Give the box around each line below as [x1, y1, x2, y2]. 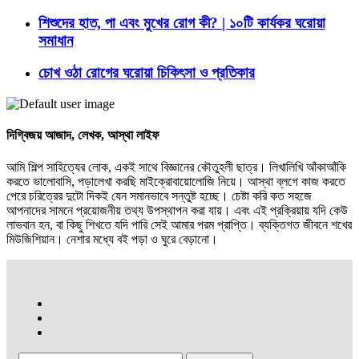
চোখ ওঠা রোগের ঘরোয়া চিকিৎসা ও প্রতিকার [38, 64, 255, 82]
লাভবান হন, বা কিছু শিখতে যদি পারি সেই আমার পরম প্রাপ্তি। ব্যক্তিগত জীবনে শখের [6, 217, 352, 232]
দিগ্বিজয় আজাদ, [6, 128, 78, 143]
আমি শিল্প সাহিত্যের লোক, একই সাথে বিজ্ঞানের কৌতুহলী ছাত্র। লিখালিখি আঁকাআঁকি [6, 159, 346, 174]
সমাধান [38, 31, 73, 49]
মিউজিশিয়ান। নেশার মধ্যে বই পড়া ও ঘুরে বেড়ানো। [6, 232, 218, 246]
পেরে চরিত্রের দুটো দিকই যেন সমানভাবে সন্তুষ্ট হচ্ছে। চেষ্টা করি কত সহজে [6, 188, 312, 203]
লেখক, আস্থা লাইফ [78, 128, 159, 143]
